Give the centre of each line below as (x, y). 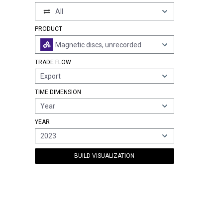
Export (51, 76)
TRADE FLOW (53, 62)
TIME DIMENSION (58, 92)
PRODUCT (49, 29)
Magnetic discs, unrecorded (98, 45)
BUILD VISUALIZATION (105, 156)
